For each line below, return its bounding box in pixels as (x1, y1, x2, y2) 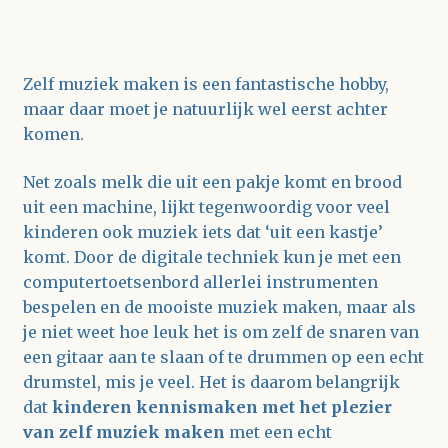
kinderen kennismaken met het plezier (51, 396, 392, 417)
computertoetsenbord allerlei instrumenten (22, 271, 378, 292)
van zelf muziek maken (22, 421, 225, 442)
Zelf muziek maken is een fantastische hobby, (22, 73, 389, 94)
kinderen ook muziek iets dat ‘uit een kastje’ (22, 221, 383, 242)
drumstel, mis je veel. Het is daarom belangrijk (22, 371, 400, 392)
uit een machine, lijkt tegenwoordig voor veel (22, 196, 390, 217)
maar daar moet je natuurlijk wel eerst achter (22, 98, 388, 119)
